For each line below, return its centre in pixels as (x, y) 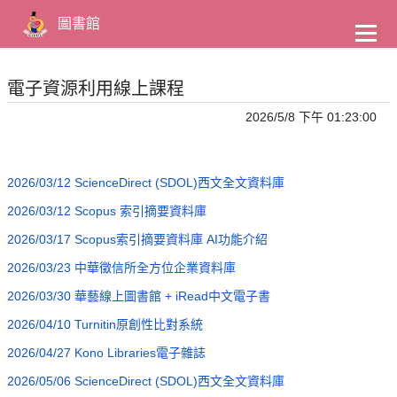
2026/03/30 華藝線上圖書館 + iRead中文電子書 (139, 296)
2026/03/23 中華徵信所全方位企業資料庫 (122, 268)
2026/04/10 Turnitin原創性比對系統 (105, 324)
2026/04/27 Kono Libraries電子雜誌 (107, 353)
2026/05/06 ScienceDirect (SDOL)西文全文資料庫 (146, 381)
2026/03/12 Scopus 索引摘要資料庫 (107, 211)
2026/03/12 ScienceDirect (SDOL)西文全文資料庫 (146, 183)
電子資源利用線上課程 (96, 89)
